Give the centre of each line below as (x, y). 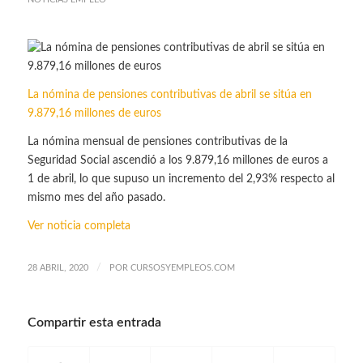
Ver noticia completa (79, 226)
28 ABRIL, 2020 (58, 268)
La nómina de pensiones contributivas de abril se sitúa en (169, 94)
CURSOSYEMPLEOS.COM (182, 268)
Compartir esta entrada (94, 323)
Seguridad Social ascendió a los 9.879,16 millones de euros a (177, 160)
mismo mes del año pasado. (96, 197)
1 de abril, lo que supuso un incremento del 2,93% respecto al (181, 179)
